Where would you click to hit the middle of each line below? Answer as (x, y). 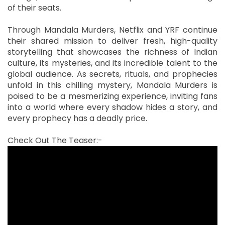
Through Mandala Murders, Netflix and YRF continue (113, 30)
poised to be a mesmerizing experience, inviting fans (113, 96)
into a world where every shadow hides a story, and (113, 107)
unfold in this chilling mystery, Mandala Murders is (113, 85)
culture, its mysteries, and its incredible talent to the (113, 63)
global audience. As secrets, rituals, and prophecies (113, 74)
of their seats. (34, 8)
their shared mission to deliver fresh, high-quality (113, 41)
